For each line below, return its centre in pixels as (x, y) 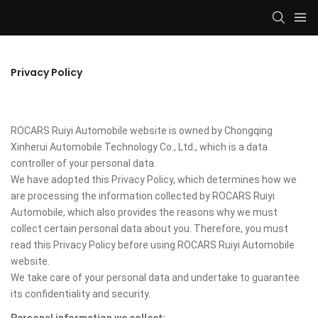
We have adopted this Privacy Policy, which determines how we (154, 180)
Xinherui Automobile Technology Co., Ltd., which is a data (139, 147)
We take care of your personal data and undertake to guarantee (155, 278)
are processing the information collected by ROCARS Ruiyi (143, 196)
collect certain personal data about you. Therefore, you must (149, 229)
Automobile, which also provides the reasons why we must (144, 212)
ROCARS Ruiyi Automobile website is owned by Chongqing (142, 131)
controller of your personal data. (83, 163)
